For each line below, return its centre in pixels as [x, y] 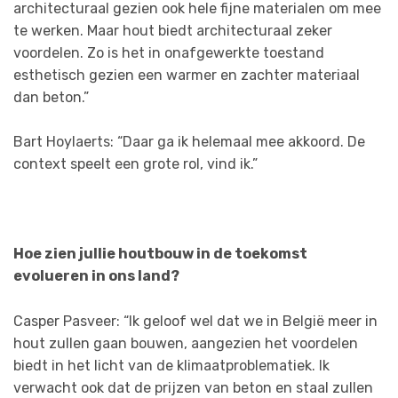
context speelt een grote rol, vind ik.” [135, 164]
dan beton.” [51, 97]
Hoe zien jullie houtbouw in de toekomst [160, 254]
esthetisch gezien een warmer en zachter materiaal [187, 75]
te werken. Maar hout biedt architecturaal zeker [173, 30]
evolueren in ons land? [96, 276]
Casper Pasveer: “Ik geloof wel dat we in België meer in [195, 322]
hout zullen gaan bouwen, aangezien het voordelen [186, 344]
